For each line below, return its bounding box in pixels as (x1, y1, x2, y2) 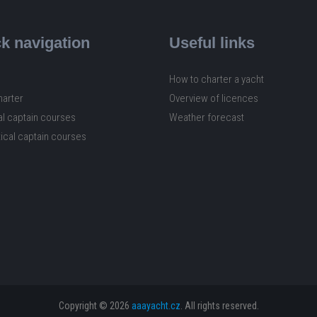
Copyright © (58, 299, 110, 311)
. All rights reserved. (180, 299, 259, 311)
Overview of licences (169, 92, 258, 105)
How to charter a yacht (169, 73, 264, 86)
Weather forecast (169, 111, 244, 125)
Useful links (169, 34, 255, 52)
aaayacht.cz (131, 299, 180, 311)
